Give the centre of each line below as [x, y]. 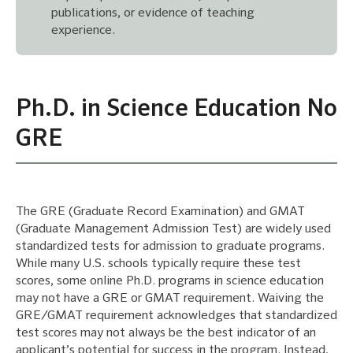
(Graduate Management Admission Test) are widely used [173, 230]
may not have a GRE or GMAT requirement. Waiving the [170, 299]
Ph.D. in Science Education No [176, 110]
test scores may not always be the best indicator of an [166, 334]
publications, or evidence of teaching [153, 14]
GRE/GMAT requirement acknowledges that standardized [176, 316]
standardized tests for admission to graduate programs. [170, 247]
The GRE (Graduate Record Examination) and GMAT [160, 212]
